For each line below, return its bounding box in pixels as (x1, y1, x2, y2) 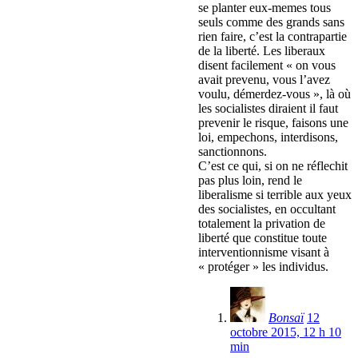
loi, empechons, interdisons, (198, 130, 338, 145)
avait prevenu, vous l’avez (198, 73, 330, 87)
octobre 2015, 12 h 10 (230, 325, 341, 340)
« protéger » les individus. (198, 260, 328, 274)
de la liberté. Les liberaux (198, 44, 325, 58)
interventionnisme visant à (198, 245, 329, 260)
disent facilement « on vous (198, 58, 336, 73)
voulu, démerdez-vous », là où (198, 87, 351, 101)
